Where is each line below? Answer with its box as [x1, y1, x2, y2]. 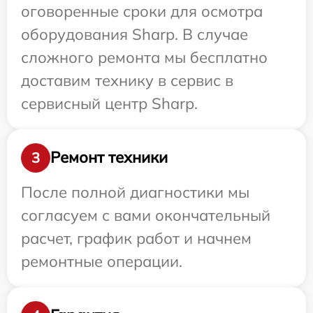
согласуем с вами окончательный [21, 205, 270, 225]
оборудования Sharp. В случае [21, 24, 248, 44]
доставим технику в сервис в [21, 70, 233, 90]
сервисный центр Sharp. [21, 93, 198, 113]
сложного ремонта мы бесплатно [21, 47, 268, 67]
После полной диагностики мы [21, 182, 249, 202]
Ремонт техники [50, 147, 168, 168]
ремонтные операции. [21, 251, 182, 271]
